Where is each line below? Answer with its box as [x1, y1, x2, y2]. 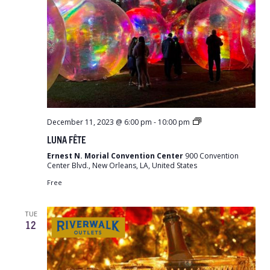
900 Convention [185, 151, 239, 161]
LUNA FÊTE [47, 133, 86, 145]
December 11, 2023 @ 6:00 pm [47, 117, 152, 127]
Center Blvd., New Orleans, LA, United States [47, 160, 197, 171]
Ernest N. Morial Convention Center [47, 151, 185, 161]
